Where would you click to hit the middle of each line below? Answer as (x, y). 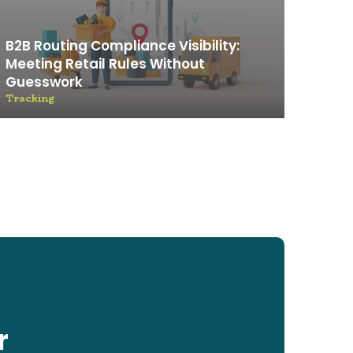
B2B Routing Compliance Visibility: (123, 46)
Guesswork (44, 82)
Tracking (30, 98)
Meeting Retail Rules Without (105, 64)
